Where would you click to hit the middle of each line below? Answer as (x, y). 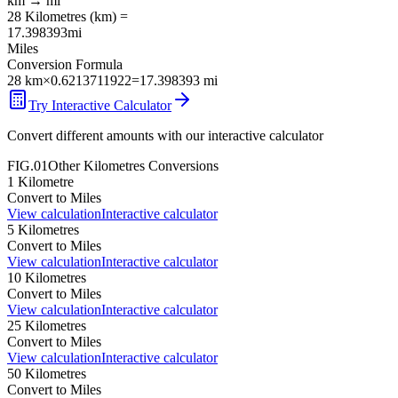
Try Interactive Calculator (100, 105)
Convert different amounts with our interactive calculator (165, 135)
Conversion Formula (65, 64)
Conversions (182, 165)
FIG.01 (28, 165)
